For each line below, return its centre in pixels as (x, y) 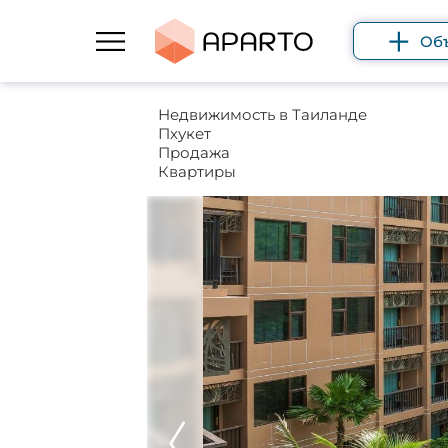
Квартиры (196, 171)
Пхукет (184, 133)
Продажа (193, 152)
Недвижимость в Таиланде (262, 114)
